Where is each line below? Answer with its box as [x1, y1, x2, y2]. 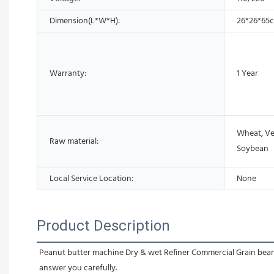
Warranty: [50, 66, 86, 81]
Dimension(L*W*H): [50, 13, 120, 28]
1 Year [237, 66, 258, 81]
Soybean [237, 141, 268, 156]
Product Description [37, 217, 170, 234]
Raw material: [50, 134, 98, 149]
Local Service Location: [50, 171, 133, 186]
